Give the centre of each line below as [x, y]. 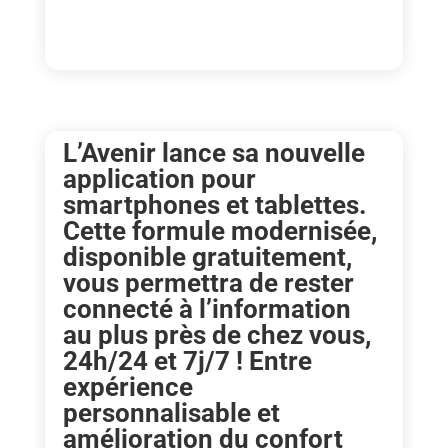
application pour [159, 178]
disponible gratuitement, [207, 256]
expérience [127, 386]
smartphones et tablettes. [214, 204]
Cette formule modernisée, [219, 230]
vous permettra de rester [208, 282]
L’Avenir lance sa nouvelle [213, 152]
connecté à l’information [206, 308]
